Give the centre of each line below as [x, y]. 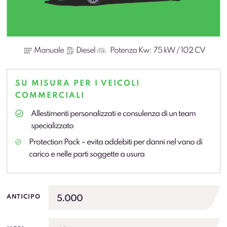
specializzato [52, 126]
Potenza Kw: [131, 50]
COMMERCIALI [50, 96]
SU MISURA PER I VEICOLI [78, 83]
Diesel [85, 50]
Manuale [49, 50]
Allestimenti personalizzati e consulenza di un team [113, 114]
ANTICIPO [24, 197]
